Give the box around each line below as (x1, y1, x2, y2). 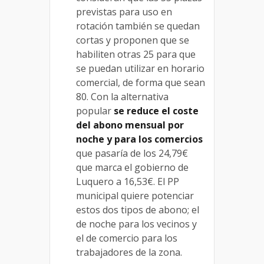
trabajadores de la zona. (76, 246, 182, 259)
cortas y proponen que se (76, 34, 189, 47)
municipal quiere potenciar (76, 189, 194, 203)
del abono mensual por (76, 118, 184, 132)
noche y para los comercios (76, 133, 203, 146)
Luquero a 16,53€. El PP (76, 175, 179, 189)
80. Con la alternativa (76, 90, 169, 104)
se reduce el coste (114, 104, 199, 118)
